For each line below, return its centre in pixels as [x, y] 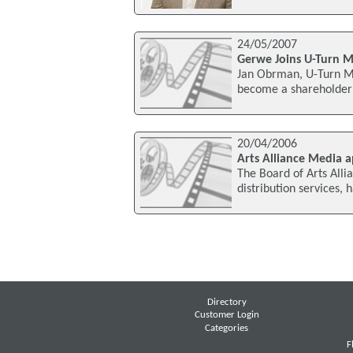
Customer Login [227, 316]
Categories [227, 328]
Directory [227, 302]
